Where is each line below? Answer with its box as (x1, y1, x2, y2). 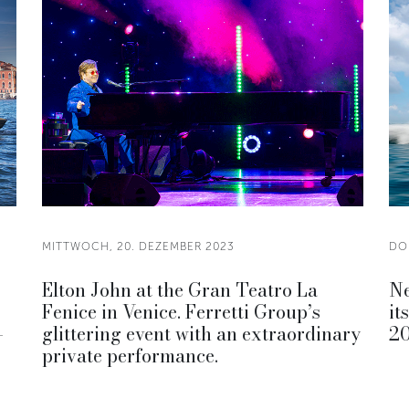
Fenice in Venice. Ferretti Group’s (42, 298, 320, 326)
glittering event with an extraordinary (42, 320, 361, 348)
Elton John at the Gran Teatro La (42, 276, 318, 304)
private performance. (42, 341, 218, 370)
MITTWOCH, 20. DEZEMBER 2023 (42, 240, 235, 253)
